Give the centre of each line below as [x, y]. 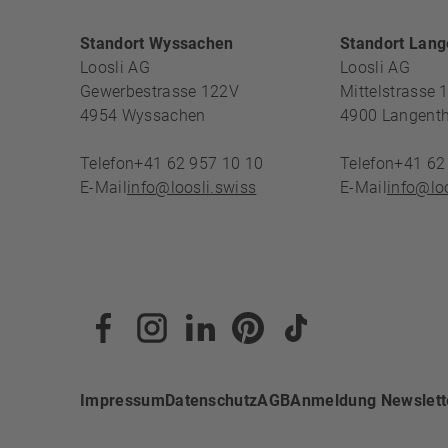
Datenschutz [211, 400]
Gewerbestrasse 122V [162, 91]
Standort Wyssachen [157, 43]
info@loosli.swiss [191, 187]
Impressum [122, 400]
